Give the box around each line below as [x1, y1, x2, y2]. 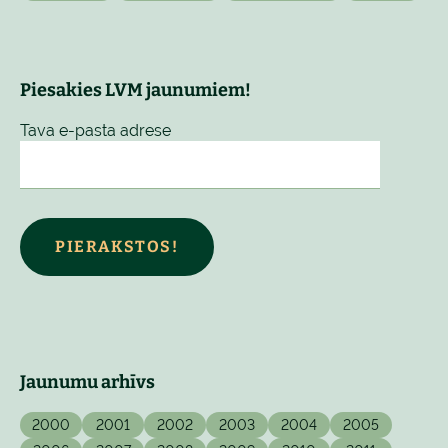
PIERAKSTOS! [55, 237, 179, 257]
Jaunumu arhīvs [20, 370, 155, 393]
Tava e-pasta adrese [20, 120, 171, 140]
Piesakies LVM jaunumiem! [20, 78, 251, 101]
